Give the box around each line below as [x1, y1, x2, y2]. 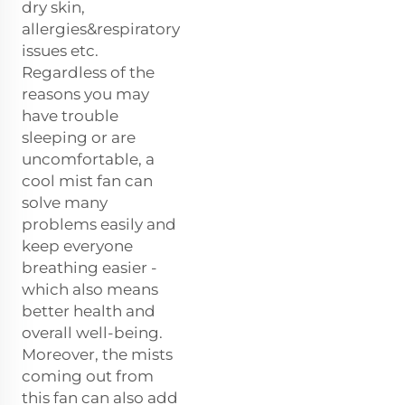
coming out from [22, 367, 154, 386]
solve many [22, 193, 108, 212]
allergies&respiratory [22, 20, 180, 39]
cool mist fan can [22, 172, 153, 191]
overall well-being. [22, 324, 163, 343]
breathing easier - [22, 259, 157, 278]
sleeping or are [22, 128, 136, 147]
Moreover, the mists [22, 345, 173, 364]
